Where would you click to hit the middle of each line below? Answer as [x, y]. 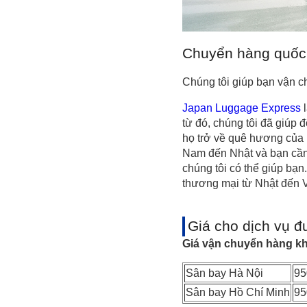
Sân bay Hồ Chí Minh [238, 292]
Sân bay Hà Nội [224, 273]
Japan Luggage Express [242, 108]
